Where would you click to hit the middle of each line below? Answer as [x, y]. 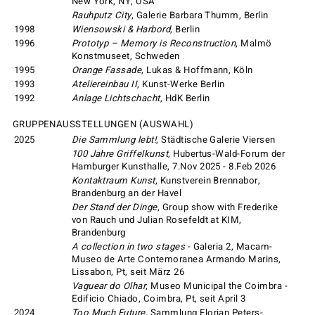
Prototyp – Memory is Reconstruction [154, 43]
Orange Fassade [107, 70]
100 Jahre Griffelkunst [120, 154]
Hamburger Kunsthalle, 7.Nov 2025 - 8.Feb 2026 [174, 167]
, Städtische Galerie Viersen [216, 140]
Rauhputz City [101, 15]
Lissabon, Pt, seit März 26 [128, 272]
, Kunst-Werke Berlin [181, 84]
